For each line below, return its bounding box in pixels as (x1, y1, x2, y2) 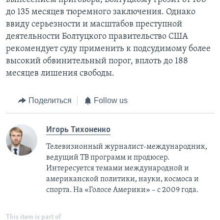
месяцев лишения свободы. (6, 69, 114, 79)
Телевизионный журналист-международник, (46, 142, 207, 151)
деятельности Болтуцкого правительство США (6, 32, 188, 42)
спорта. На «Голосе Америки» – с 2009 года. (46, 186, 198, 194)
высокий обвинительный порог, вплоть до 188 (6, 56, 188, 66)
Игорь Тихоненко (46, 125, 110, 135)
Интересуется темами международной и (46, 164, 189, 172)
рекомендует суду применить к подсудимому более (6, 44, 211, 54)
